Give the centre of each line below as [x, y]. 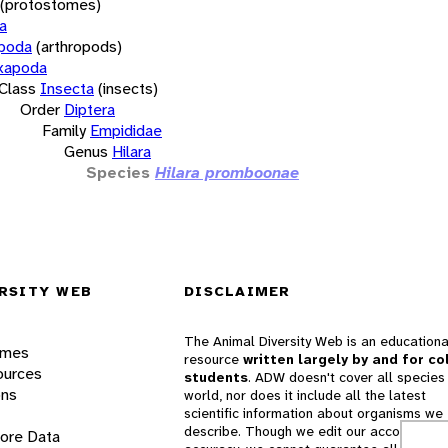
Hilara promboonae [227, 172]
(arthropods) [79, 46]
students [216, 377]
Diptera [89, 109]
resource [213, 359]
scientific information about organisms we [313, 413]
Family [64, 130]
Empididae [126, 130]
